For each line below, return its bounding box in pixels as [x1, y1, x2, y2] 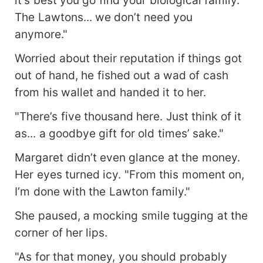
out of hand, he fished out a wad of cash [15, 68, 228, 83]
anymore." [15, 27, 68, 42]
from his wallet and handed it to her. [15, 85, 207, 100]
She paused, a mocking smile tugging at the [15, 208, 248, 223]
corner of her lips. [15, 225, 108, 240]
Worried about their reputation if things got [15, 51, 242, 66]
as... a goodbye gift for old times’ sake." [15, 126, 224, 141]
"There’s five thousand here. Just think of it [15, 109, 242, 124]
